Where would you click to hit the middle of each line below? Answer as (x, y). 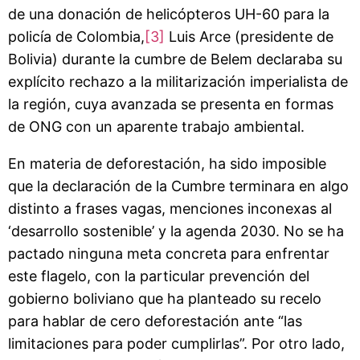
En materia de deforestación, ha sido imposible (167, 163)
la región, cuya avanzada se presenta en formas (171, 104)
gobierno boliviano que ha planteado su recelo (165, 298)
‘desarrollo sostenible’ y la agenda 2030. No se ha (176, 231)
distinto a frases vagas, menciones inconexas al (170, 208)
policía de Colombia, (76, 36)
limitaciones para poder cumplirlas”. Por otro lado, (176, 343)
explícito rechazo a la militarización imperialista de (178, 81)
